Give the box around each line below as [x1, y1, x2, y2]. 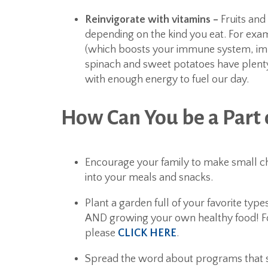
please [85, 227, 118, 240]
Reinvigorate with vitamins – [85, 14, 221, 26]
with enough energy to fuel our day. [85, 74, 249, 86]
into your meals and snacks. [85, 172, 213, 184]
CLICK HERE [118, 227, 176, 240]
